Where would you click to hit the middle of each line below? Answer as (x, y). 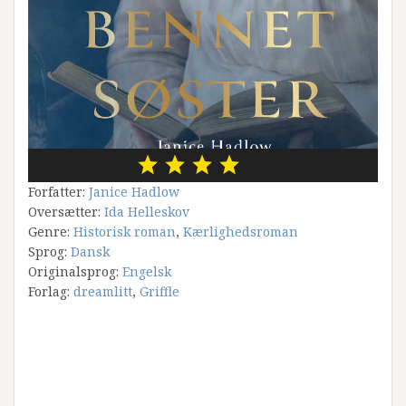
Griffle (159, 291)
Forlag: (51, 291)
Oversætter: (66, 211)
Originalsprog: (75, 271)
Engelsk (147, 271)
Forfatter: (58, 191)
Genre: (51, 231)
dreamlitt (103, 291)
